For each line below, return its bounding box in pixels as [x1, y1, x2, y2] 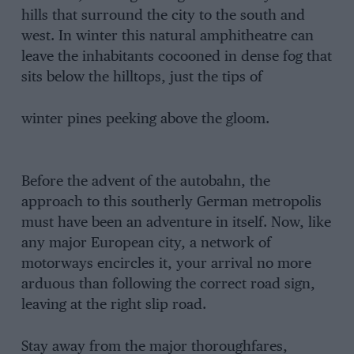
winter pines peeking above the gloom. [21, 111, 269, 126]
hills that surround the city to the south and [21, 9, 305, 24]
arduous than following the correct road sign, [21, 277, 315, 292]
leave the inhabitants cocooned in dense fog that [21, 50, 332, 65]
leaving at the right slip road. [21, 298, 206, 313]
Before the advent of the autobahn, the [21, 175, 270, 190]
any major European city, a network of [21, 236, 271, 251]
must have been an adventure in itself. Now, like [21, 216, 331, 231]
